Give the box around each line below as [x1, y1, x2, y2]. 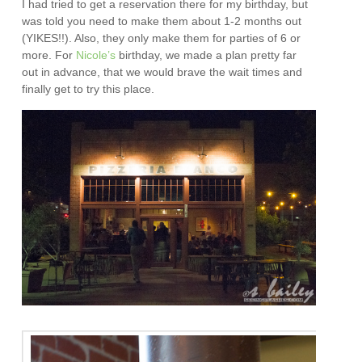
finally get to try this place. [22, 82, 155, 95]
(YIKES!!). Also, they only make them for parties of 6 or [22, 31, 301, 44]
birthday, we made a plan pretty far [116, 48, 297, 61]
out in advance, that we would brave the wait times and [22, 65, 303, 78]
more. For [22, 48, 77, 61]
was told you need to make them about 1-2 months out [22, 14, 302, 27]
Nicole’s [76, 48, 116, 61]
